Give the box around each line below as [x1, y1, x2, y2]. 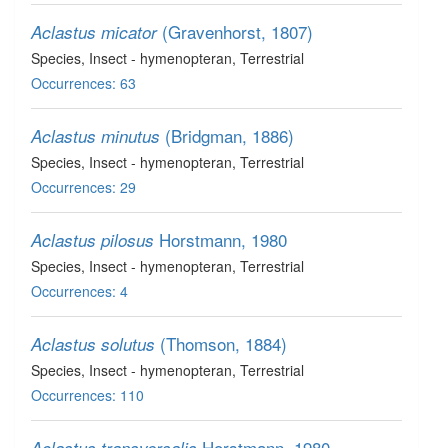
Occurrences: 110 [31, 385, 144, 405]
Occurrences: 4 [31, 281, 128, 301]
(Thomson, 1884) [160, 331, 287, 356]
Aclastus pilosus [31, 228, 154, 252]
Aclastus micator [31, 20, 157, 44]
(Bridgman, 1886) [165, 123, 294, 148]
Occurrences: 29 [31, 177, 136, 197]
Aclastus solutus [31, 332, 155, 356]
